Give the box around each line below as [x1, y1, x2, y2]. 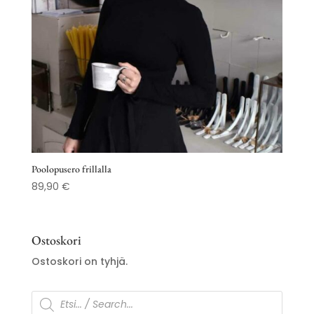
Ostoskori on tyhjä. [31, 254, 128, 268]
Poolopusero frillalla [31, 163, 111, 176]
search [30, 297, 67, 312]
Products [30, 287, 77, 302]
